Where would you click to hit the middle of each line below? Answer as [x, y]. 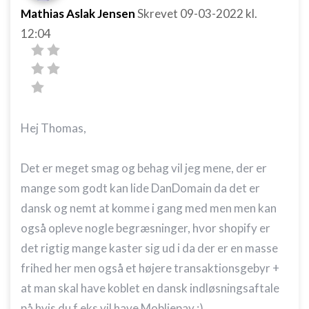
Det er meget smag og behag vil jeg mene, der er [144, 168]
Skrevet [159, 13]
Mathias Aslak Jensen [78, 13]
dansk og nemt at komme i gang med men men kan [149, 208]
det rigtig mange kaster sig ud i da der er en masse [149, 248]
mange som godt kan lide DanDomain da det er [140, 188]
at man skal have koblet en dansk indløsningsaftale [150, 288]
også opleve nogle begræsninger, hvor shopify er [146, 228]
